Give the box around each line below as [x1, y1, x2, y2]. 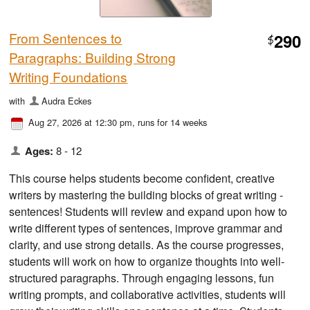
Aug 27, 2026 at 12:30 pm [28, 116, 133, 129]
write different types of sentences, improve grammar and [9, 220, 283, 237]
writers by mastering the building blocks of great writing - [9, 187, 284, 203]
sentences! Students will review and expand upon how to [9, 203, 288, 220]
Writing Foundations [9, 67, 128, 86]
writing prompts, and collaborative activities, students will [9, 286, 286, 303]
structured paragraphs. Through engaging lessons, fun [9, 270, 275, 286]
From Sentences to [9, 28, 122, 48]
